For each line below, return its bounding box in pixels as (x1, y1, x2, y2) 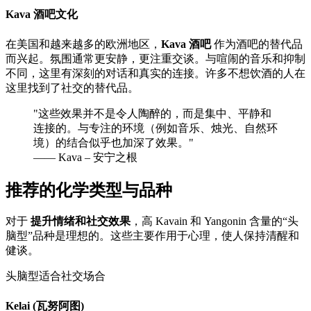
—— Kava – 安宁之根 (33, 151, 137, 163)
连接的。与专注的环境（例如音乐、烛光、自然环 (33, 121, 278, 134)
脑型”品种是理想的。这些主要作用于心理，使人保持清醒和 (6, 230, 299, 242)
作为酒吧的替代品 (211, 37, 303, 50)
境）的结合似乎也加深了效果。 (33, 136, 189, 149)
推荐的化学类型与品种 (6, 180, 172, 199)
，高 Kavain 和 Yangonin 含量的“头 (131, 215, 299, 228)
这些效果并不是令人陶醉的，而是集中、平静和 (38, 107, 271, 119)
